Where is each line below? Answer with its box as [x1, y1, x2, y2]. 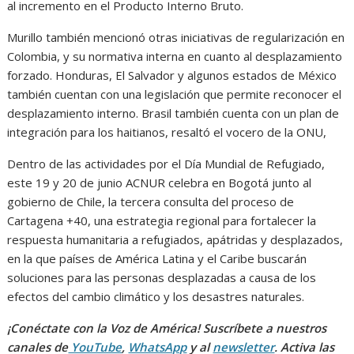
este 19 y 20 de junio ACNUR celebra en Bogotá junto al [7, 175, 312, 191]
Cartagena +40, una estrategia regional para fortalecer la [7, 213, 317, 229]
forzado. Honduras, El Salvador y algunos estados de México [7, 67, 337, 84]
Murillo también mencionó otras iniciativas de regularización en [7, 29, 345, 46]
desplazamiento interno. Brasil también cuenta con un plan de [7, 105, 340, 122]
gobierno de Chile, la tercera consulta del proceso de [7, 194, 295, 210]
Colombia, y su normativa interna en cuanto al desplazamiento [7, 48, 343, 65]
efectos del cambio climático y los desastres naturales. [7, 288, 305, 305]
